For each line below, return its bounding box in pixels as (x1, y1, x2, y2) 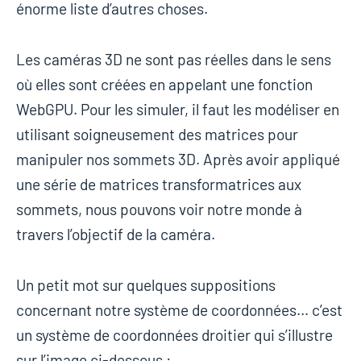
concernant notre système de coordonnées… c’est (16, 301, 342, 320)
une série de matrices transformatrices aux (16, 175, 301, 194)
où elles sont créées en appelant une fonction (16, 75, 313, 94)
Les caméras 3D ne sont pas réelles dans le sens (16, 50, 331, 69)
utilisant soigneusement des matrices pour (16, 125, 298, 144)
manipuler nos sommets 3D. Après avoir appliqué (16, 150, 340, 169)
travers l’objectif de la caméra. (16, 225, 215, 244)
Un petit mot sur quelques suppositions (16, 276, 276, 295)
